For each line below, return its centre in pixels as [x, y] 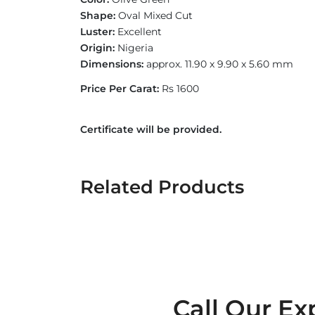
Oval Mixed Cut [154, 15]
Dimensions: [113, 64]
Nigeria [134, 48]
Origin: [97, 48]
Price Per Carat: [120, 89]
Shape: [98, 15]
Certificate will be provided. [151, 129]
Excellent [140, 32]
